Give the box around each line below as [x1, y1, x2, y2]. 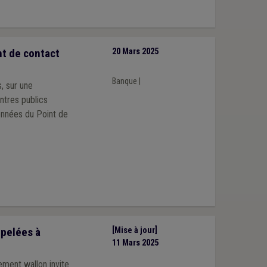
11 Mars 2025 [111, 238, 159, 249]
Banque [111, 76, 137, 86]
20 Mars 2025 [111, 46, 159, 57]
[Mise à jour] [111, 225, 157, 236]
